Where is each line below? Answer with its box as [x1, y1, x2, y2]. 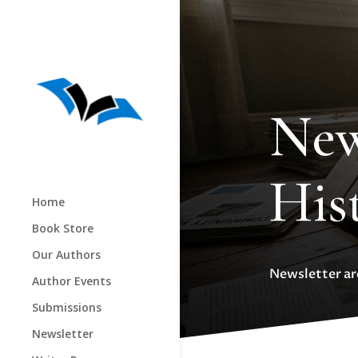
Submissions [32, 300, 101, 315]
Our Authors [32, 247, 101, 262]
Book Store [32, 221, 93, 236]
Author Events [32, 273, 111, 288]
